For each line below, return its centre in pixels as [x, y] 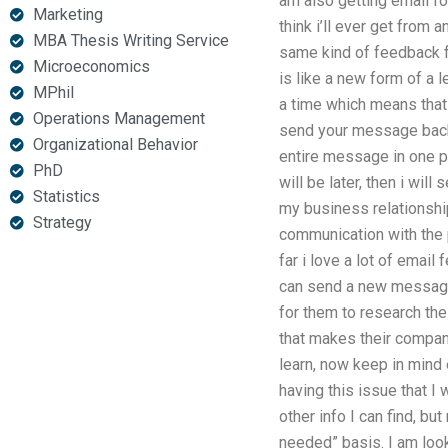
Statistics [66, 196]
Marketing [67, 14]
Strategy [62, 222]
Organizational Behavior [115, 144]
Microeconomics [91, 66]
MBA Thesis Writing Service [130, 40]
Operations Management [118, 118]
